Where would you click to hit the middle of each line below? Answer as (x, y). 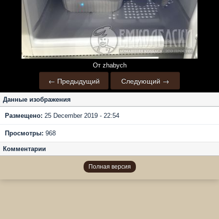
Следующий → (145, 81)
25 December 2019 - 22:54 (81, 116)
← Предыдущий (74, 81)
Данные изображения (37, 99)
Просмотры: (24, 133)
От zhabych (109, 65)
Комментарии (24, 149)
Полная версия (109, 167)
